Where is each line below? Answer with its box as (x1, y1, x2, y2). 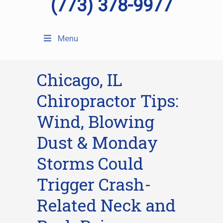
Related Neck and (37, 194, 176, 216)
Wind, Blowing (37, 110, 154, 132)
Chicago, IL (37, 68, 122, 91)
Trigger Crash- (37, 173, 151, 195)
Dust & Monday (37, 131, 158, 153)
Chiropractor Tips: (37, 89, 179, 111)
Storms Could (37, 152, 143, 174)
